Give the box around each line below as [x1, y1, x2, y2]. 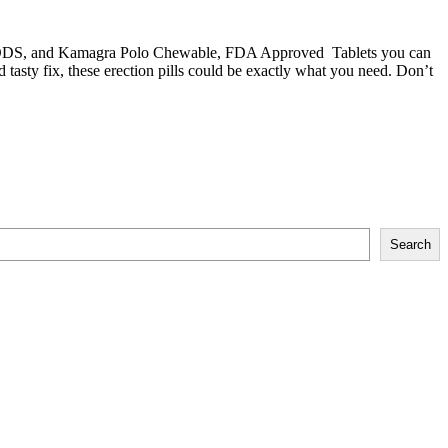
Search [389, 236, 431, 252]
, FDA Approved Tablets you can [217, 44, 431, 62]
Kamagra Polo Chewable [58, 44, 217, 62]
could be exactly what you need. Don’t [184, 62, 433, 80]
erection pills [104, 62, 184, 80]
